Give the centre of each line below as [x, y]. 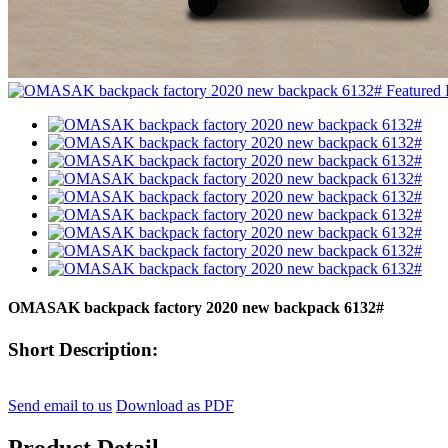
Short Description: [83, 349]
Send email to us [60, 406]
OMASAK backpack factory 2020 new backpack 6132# [196, 308]
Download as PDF [175, 406]
